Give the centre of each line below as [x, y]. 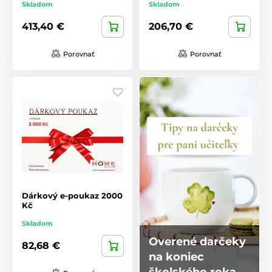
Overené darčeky [197, 241]
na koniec [176, 257]
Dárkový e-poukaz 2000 [72, 195]
